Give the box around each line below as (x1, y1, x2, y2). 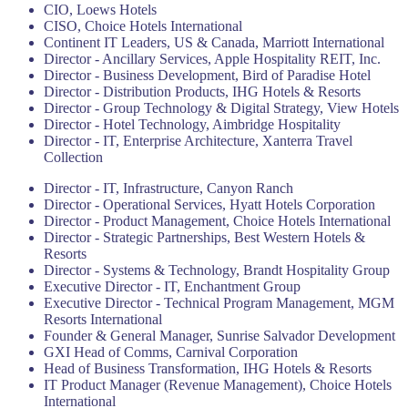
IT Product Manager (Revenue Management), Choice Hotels (44, 377, 392, 393)
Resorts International (44, 311, 162, 327)
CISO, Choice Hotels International (44, 18, 242, 34)
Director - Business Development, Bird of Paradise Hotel (44, 67, 371, 83)
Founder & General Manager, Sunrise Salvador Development (44, 328, 395, 343)
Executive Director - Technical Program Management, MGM (44, 295, 394, 311)
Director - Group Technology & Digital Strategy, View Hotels (44, 100, 399, 116)
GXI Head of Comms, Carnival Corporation (44, 344, 298, 360)
